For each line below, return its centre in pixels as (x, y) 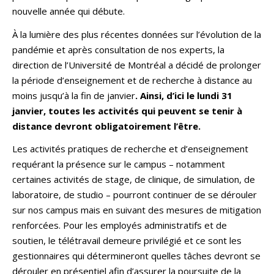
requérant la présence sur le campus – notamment (119, 164)
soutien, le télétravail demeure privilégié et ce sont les (127, 240)
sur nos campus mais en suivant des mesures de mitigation (137, 210)
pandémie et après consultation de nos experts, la (118, 49)
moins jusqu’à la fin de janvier (74, 95)
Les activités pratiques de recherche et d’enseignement (130, 149)
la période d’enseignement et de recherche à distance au (132, 80)
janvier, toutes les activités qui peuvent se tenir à (127, 110)
